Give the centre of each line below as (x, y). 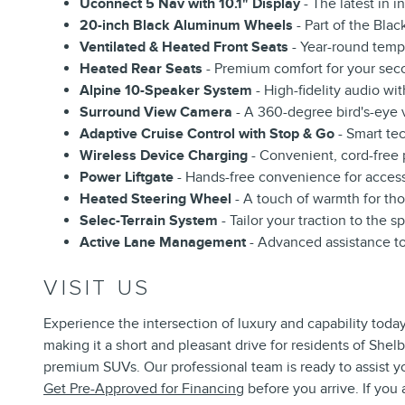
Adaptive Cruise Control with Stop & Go (207, 133)
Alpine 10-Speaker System (166, 90)
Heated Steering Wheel (155, 198)
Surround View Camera (156, 112)
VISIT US (97, 287)
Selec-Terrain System (149, 220)
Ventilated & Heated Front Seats (184, 47)
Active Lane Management (163, 242)
